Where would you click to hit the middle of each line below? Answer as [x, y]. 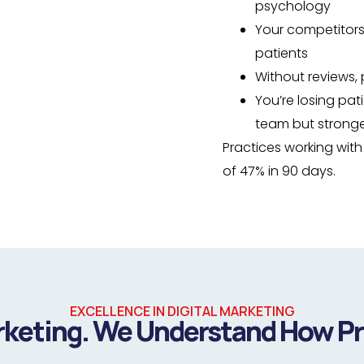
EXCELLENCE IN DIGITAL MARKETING [182, 311]
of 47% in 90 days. [279, 171]
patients [282, 53]
